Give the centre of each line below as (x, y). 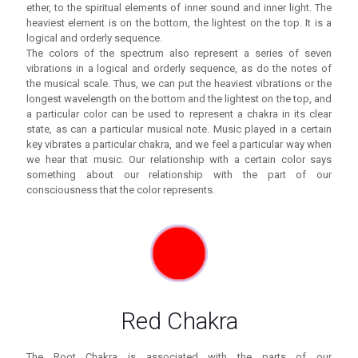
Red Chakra (179, 321)
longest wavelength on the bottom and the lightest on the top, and (179, 99)
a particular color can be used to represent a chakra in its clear (179, 114)
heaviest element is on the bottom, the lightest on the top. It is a (179, 23)
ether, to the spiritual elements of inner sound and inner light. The (179, 8)
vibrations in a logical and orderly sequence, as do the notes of (179, 69)
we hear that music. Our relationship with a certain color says (179, 160)
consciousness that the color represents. (121, 190)
